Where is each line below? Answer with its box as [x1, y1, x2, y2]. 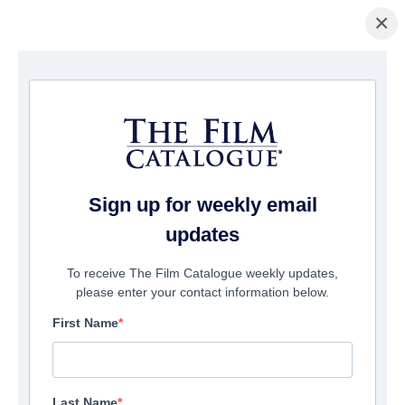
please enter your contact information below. [76, 285, 329, 300]
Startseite [7, 72, 59, 87]
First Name [52, 316, 118, 331]
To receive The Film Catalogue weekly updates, [67, 266, 338, 281]
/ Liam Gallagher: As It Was [97, 72, 240, 87]
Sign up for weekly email [88, 193, 317, 217]
